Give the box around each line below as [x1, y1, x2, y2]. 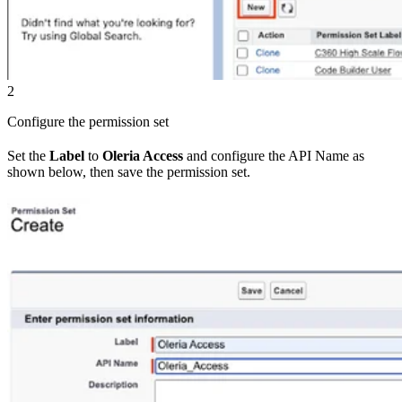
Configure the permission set [7, 113, 169, 129]
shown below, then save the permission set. [7, 163, 250, 179]
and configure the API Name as [183, 147, 364, 163]
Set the [7, 147, 49, 163]
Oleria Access [102, 147, 183, 163]
